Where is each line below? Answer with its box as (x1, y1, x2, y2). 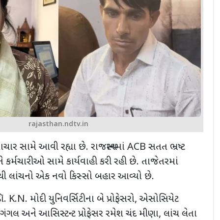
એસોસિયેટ (139, 193, 179, 206)
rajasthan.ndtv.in (28, 120, 88, 130)
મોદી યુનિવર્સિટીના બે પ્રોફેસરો (30, 193, 135, 206)
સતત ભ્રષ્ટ (148, 141, 185, 154)
